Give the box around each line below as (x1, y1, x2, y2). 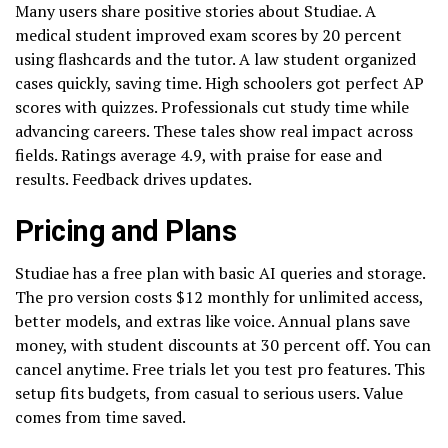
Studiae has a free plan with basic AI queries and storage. (15, 261, 425, 284)
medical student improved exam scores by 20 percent (15, 23, 402, 46)
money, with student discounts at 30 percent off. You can (15, 333, 431, 356)
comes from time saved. (15, 405, 186, 428)
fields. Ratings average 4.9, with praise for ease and (15, 143, 382, 166)
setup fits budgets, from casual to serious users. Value (15, 381, 403, 404)
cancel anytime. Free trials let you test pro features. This (15, 357, 425, 380)
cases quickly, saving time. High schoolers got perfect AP (15, 71, 424, 94)
